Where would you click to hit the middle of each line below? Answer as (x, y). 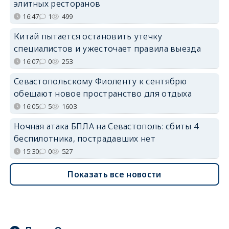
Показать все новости (114, 174)
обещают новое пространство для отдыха (103, 93)
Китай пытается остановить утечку (88, 36)
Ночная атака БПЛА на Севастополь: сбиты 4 (106, 126)
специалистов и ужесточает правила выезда (107, 48)
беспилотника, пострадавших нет (84, 138)
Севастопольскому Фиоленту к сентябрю (100, 81)
